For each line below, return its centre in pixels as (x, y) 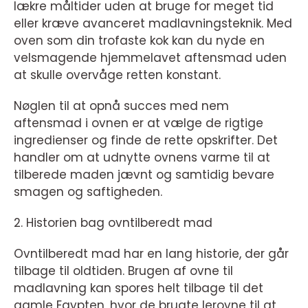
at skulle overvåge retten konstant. (117, 75)
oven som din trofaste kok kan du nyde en (139, 41)
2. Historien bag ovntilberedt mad (113, 223)
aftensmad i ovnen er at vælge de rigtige (139, 123)
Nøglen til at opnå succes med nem (121, 106)
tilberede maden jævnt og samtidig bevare (144, 175)
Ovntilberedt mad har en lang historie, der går (151, 254)
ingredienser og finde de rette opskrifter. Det (146, 141)
